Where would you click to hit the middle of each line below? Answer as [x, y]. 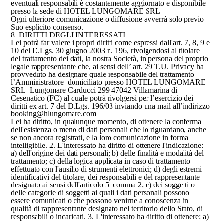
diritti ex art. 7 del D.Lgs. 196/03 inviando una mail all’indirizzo [110, 106]
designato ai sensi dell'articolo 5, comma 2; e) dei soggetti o [103, 185]
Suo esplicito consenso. [47, 27]
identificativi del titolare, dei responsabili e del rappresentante [106, 177]
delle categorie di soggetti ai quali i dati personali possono [100, 193]
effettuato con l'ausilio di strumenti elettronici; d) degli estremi [107, 169]
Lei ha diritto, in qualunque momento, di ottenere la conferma [106, 122]
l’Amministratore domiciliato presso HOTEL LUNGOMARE [109, 82]
